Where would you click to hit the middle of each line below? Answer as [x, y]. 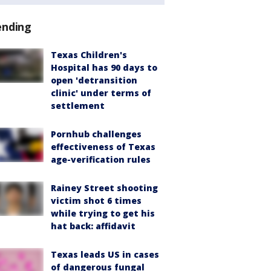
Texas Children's [89, 55]
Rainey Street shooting [104, 188]
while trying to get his [103, 214]
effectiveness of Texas [103, 147]
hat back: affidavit [93, 226]
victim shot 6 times [96, 201]
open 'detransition [94, 80]
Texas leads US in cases [105, 255]
